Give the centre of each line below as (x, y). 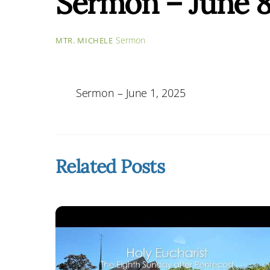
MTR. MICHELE (84, 41)
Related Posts (110, 166)
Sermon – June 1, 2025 (130, 93)
